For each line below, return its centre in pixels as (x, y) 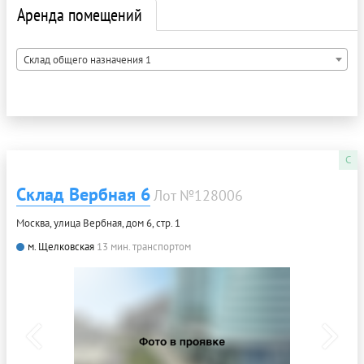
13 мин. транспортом (144, 246)
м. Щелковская (61, 246)
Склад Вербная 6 (83, 194)
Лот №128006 (198, 195)
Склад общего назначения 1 (87, 59)
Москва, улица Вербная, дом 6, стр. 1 (98, 223)
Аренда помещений (80, 14)
